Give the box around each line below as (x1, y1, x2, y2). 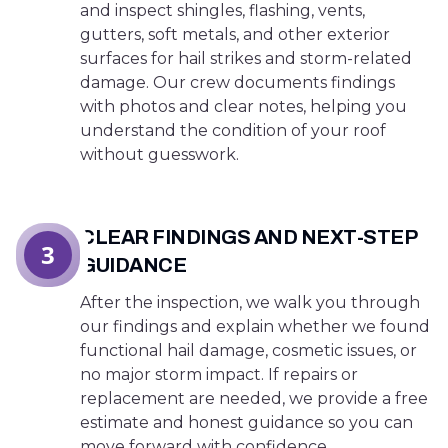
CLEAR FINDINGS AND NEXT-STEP (80, 226, 416, 248)
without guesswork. (80, 145, 239, 164)
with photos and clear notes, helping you (80, 97, 407, 116)
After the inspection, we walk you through (80, 293, 420, 312)
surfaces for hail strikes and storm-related (80, 49, 412, 68)
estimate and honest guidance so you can (80, 413, 413, 432)
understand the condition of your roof (80, 121, 386, 140)
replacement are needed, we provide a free (80, 389, 428, 408)
